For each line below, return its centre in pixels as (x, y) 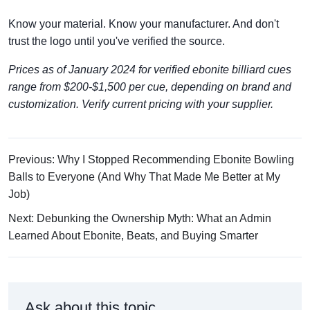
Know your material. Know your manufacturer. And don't (144, 24)
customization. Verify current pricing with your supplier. (141, 104)
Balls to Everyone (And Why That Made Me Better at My (144, 177)
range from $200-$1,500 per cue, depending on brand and (150, 87)
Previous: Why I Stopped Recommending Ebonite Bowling (151, 160)
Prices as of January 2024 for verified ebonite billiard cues (150, 70)
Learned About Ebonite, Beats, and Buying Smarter (133, 236)
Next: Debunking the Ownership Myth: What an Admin (140, 219)
